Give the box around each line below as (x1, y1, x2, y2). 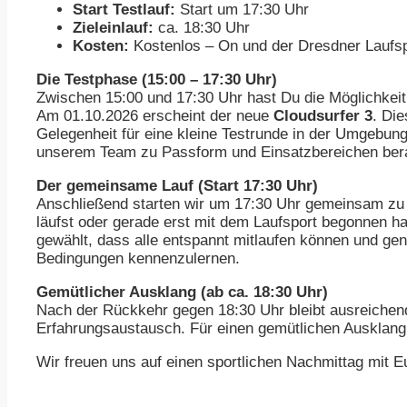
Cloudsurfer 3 (273, 107, 372, 125)
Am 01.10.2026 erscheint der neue (36, 107, 273, 125)
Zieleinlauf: (73, 19, 154, 37)
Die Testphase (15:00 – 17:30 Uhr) (36, 71, 277, 89)
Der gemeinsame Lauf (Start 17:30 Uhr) (36, 177, 318, 195)
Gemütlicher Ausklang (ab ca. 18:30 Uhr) (36, 283, 328, 302)
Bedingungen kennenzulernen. (36, 250, 240, 268)
